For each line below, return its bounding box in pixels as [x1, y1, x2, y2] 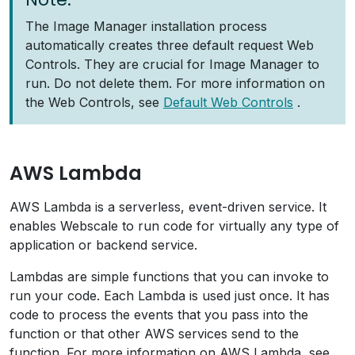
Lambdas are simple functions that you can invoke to [10, 269, 329, 284]
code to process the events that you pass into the [10, 307, 308, 323]
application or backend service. [10, 237, 197, 253]
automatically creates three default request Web [25, 37, 314, 53]
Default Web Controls [163, 94, 293, 110]
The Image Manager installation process [25, 18, 267, 34]
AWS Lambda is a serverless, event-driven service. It [10, 199, 326, 215]
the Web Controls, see [25, 94, 163, 110]
